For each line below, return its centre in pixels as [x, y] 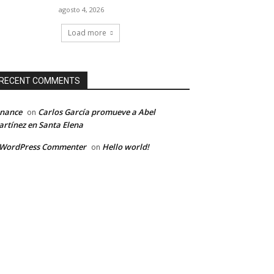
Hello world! [126, 147]
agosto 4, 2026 [82, 9]
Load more [87, 33]
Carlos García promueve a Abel [97, 112]
